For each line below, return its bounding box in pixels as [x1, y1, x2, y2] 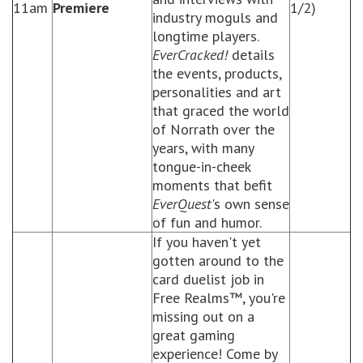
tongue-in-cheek [152, 157, 250, 176]
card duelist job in [152, 270, 264, 288]
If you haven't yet [152, 233, 261, 251]
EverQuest [152, 194, 211, 213]
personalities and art [152, 83, 281, 101]
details [228, 45, 275, 64]
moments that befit [152, 176, 272, 194]
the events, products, [152, 64, 281, 83]
